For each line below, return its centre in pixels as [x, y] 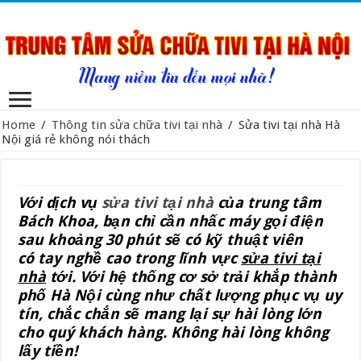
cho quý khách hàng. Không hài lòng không [174, 332]
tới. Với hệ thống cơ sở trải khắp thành [192, 276]
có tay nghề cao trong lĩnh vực [130, 258]
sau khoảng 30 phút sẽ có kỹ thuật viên [161, 239]
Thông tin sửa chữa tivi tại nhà [137, 124]
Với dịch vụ [60, 202]
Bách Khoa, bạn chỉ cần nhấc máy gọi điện [171, 221]
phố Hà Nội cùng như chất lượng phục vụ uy [180, 295]
